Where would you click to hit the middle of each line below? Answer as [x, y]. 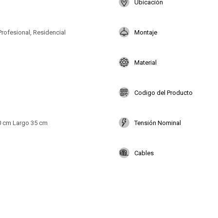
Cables [144, 153]
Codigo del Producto [163, 92]
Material [145, 62]
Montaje [146, 32]
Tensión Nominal [158, 123]
